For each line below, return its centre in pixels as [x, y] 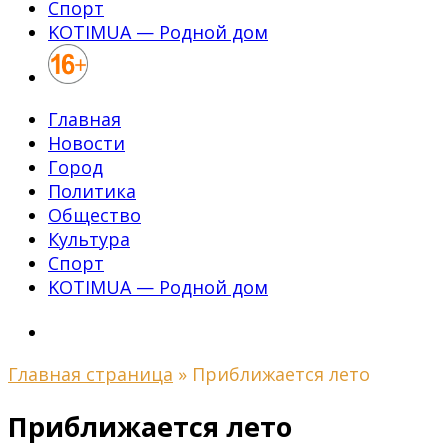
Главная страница [90, 374]
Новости [86, 143]
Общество [94, 215]
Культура [89, 239]
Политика [92, 191]
